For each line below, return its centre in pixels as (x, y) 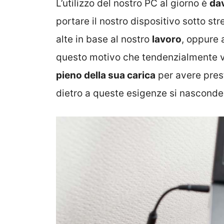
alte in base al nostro (104, 39)
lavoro (167, 39)
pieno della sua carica (106, 75)
